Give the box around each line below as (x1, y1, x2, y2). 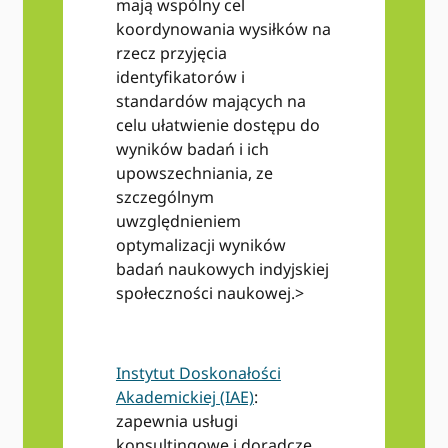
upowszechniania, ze (115, 162, 273, 185)
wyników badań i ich (115, 138, 269, 161)
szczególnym (115, 186, 214, 209)
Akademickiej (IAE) (115, 386, 254, 409)
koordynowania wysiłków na (115, 18, 331, 41)
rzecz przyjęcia (115, 42, 227, 65)
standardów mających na (115, 90, 306, 113)
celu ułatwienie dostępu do (115, 114, 320, 137)
